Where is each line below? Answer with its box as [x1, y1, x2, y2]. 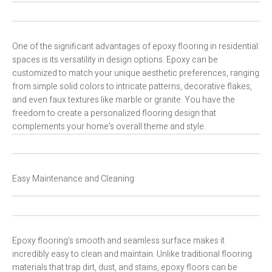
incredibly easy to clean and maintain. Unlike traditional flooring [12, 248, 252, 261]
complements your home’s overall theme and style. [12, 120, 206, 134]
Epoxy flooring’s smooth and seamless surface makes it [12, 234, 225, 248]
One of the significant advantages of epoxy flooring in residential [12, 40, 258, 53]
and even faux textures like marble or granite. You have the [12, 93, 235, 107]
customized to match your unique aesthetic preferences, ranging [12, 67, 259, 80]
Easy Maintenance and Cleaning [12, 172, 134, 186]
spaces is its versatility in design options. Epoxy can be [12, 53, 218, 67]
